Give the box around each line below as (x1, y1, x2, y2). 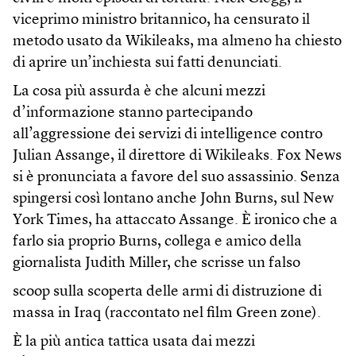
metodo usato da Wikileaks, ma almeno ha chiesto (13, 34, 342, 49)
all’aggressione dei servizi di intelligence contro (13, 127, 323, 142)
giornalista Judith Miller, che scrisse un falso (13, 256, 300, 271)
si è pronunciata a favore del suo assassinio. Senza (13, 170, 340, 185)
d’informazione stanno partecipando (13, 106, 253, 121)
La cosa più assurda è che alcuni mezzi (13, 84, 265, 99)
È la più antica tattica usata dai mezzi (13, 335, 255, 350)
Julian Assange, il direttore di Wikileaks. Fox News (13, 149, 342, 164)
